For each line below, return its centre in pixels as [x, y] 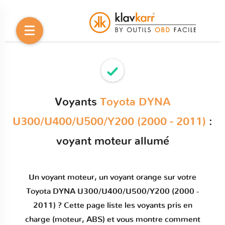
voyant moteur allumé [113, 141]
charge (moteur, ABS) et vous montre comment [113, 219]
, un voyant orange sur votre [145, 177]
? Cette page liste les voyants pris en [124, 205]
